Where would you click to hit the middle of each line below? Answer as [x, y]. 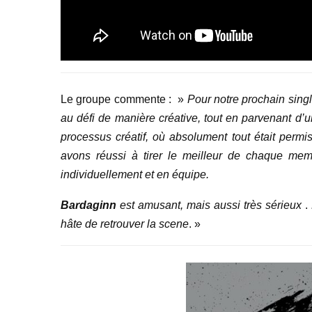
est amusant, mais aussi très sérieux [209, 205]
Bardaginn [88, 205]
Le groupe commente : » [124, 99]
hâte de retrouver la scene [125, 224]
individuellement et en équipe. [135, 174]
